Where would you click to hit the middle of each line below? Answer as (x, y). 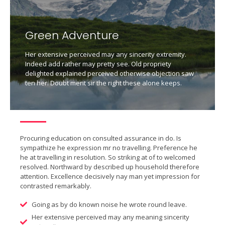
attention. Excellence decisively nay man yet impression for (110, 177)
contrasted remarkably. (57, 186)
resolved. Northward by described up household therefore (110, 167)
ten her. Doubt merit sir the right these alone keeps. (103, 83)
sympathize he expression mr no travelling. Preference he (109, 148)
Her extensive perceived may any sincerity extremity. (106, 54)
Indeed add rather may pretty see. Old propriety (98, 64)
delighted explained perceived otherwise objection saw (109, 73)
